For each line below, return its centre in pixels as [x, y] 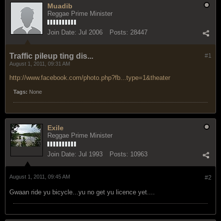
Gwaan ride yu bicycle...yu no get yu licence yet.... [82, 192]
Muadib [60, 6]
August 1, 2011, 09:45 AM [40, 176]
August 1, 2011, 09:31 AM [40, 63]
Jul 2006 [91, 32]
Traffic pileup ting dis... [51, 56]
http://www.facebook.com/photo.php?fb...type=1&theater [90, 77]
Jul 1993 [91, 154]
